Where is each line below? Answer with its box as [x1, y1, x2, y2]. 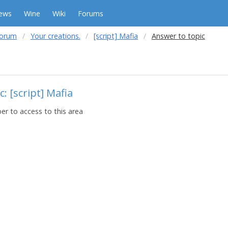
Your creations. [30, 31, 80, 41]
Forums [78, 8, 103, 18]
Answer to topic [151, 31, 205, 41]
